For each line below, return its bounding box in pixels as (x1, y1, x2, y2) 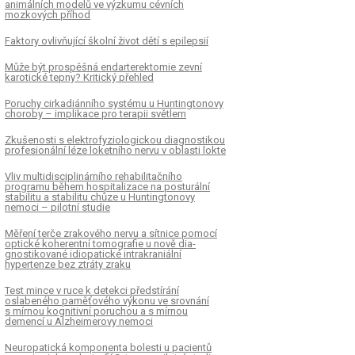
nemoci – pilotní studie (5, 200, 110, 213)
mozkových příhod (5, 8, 90, 21)
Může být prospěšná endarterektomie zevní (5, 60, 202, 73)
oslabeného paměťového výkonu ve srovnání (5, 294, 209, 307)
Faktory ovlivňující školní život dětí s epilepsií (5, 34, 208, 47)
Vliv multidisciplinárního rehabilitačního (5, 170, 182, 182)
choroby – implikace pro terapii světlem (5, 107, 186, 120)
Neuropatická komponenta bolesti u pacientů (5, 341, 212, 353)
